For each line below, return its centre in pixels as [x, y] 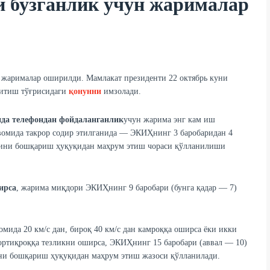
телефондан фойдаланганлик [67, 120]
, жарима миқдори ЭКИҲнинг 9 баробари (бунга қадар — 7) [126, 188]
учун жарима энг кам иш [169, 120]
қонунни [85, 92]
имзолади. [121, 92]
